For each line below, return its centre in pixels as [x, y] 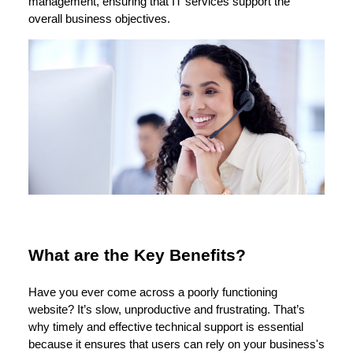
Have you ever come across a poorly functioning [153, 293]
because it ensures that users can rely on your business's [176, 345]
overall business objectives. [99, 19]
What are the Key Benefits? [137, 256]
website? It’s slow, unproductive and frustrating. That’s [167, 310]
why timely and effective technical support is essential [166, 327]
